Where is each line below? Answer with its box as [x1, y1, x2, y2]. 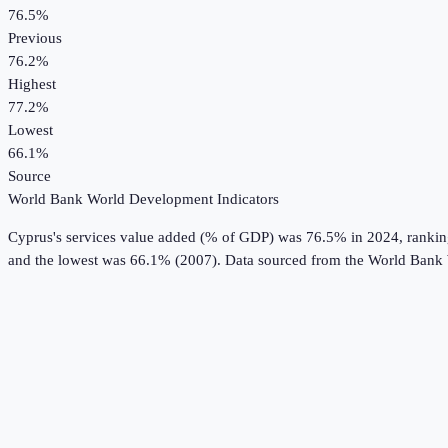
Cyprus [8, 229, 53, 246]
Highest [8, 76, 56, 93]
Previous [8, 30, 62, 47]
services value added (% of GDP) [66, 229, 274, 246]
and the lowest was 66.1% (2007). [8, 252, 221, 269]
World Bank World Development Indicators [8, 191, 279, 208]
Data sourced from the [225, 252, 368, 269]
